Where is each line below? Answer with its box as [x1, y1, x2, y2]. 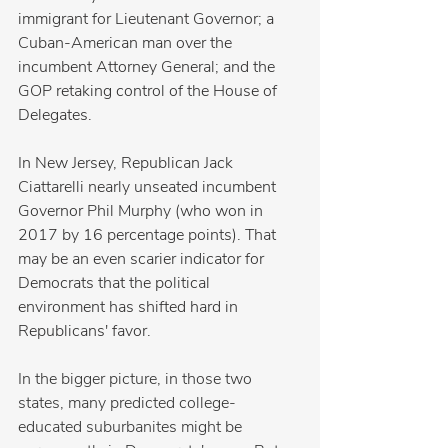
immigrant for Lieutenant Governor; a [18, 8, 278, 30]
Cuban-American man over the [18, 32, 236, 54]
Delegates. [18, 104, 96, 126]
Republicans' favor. [18, 320, 151, 342]
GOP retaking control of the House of [18, 80, 281, 102]
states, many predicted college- [18, 392, 236, 414]
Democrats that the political [18, 272, 214, 294]
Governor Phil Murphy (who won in [18, 200, 267, 222]
